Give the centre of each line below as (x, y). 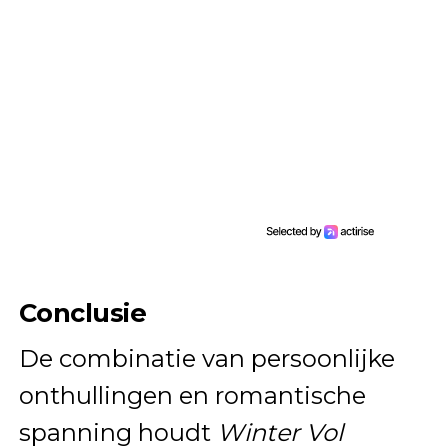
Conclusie (82, 313)
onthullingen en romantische (192, 396)
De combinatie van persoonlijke (206, 359)
